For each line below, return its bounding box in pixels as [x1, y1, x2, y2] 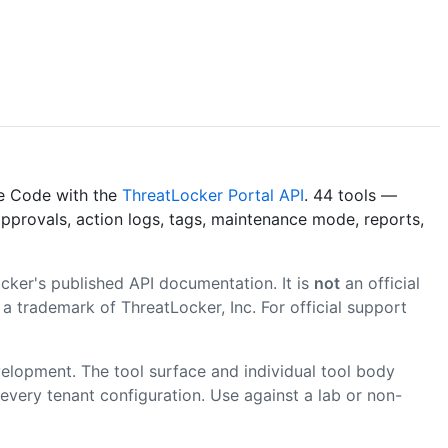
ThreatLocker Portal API [122, 184, 304, 205]
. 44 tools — [304, 184, 397, 205]
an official [340, 272, 420, 293]
